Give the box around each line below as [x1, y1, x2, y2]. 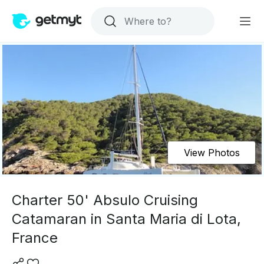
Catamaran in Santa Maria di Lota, [12, 210, 241, 227]
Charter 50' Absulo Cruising [12, 192, 198, 209]
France [12, 229, 58, 246]
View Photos [183, 147, 240, 159]
